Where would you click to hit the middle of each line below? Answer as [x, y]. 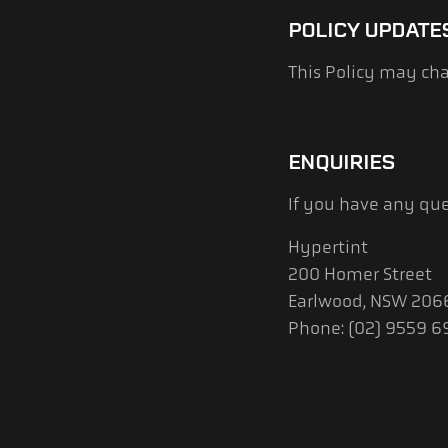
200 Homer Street [360, 274]
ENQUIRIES [341, 161]
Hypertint [328, 247]
